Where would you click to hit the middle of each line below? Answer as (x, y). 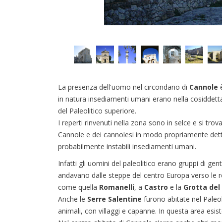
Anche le (73, 199)
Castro (156, 187)
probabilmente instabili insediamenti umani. (127, 146)
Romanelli (117, 187)
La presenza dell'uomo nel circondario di (124, 87)
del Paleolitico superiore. (97, 111)
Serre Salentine (114, 199)
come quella (79, 187)
